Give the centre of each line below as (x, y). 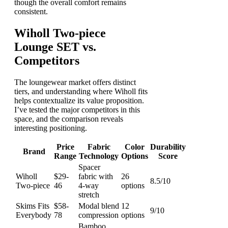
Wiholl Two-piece (60, 33)
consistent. (31, 11)
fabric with (96, 176)
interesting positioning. (51, 128)
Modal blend (99, 206)
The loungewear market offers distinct (75, 82)
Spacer (89, 167)
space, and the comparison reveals (69, 119)
